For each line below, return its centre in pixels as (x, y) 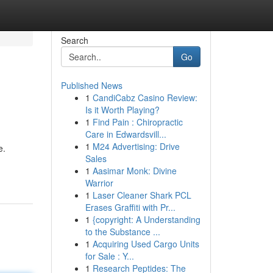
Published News (91, 85)
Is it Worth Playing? (122, 110)
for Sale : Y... (109, 256)
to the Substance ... (122, 232)
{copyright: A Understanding (146, 219)
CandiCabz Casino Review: (145, 97)
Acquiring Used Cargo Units (146, 244)
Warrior (99, 183)
